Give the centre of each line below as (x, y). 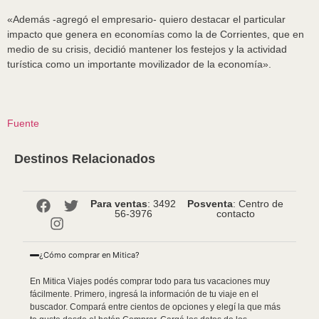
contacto (235, 214)
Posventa (210, 204)
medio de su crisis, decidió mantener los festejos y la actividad (147, 49)
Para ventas (119, 204)
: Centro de (258, 204)
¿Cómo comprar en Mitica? (90, 255)
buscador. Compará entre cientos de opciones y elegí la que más (155, 307)
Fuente (23, 123)
